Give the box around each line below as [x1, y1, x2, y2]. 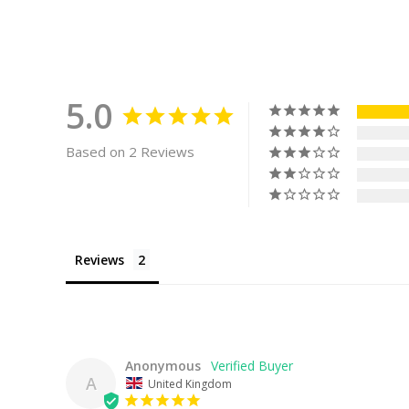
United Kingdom [148, 375, 232, 392]
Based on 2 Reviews [66, 142, 194, 161]
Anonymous [125, 356, 201, 374]
